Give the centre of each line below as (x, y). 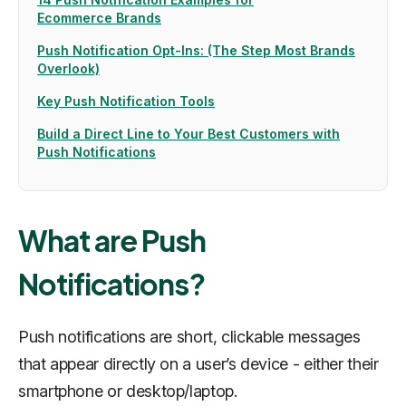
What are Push (112, 240)
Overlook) (68, 68)
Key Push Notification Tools (126, 101)
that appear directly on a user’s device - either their (198, 364)
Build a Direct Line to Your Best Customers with (188, 134)
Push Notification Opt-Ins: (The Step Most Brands (196, 50)
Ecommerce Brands (99, 18)
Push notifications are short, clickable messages (189, 337)
